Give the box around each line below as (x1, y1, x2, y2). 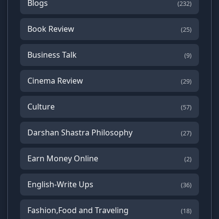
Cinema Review (27, 75, 83, 87)
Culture (27, 101, 55, 112)
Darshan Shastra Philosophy (27, 127, 132, 138)
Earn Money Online (27, 153, 98, 164)
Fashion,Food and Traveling (27, 205, 129, 216)
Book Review (27, 23, 74, 35)
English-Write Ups (27, 179, 93, 190)
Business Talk (27, 49, 77, 61)
